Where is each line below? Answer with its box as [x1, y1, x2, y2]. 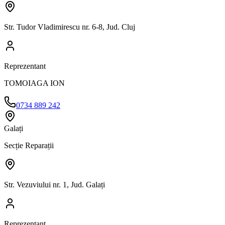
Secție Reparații [4, 141, 54, 150]
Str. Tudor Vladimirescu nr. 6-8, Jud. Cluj [4, 22, 135, 31]
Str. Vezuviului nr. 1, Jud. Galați [4, 180, 105, 189]
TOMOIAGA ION [4, 78, 65, 87]
